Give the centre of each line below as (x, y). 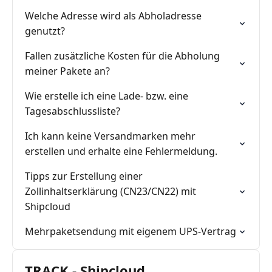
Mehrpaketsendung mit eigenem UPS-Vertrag (131, 231)
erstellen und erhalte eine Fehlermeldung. (121, 151)
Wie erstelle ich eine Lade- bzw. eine (107, 96)
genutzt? (45, 31)
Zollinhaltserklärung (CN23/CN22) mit (110, 191)
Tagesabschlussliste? (73, 111)
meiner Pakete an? (67, 71)
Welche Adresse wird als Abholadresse (113, 16)
